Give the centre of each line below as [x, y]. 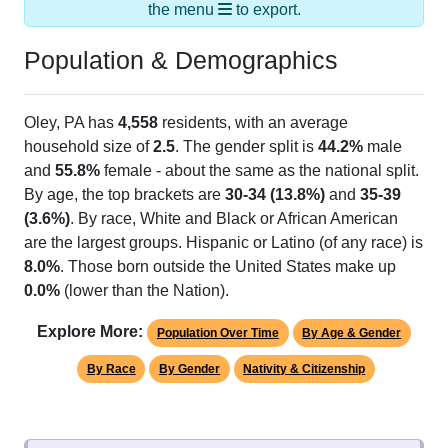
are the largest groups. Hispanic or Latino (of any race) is [223, 243]
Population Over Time [217, 333]
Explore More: [90, 332]
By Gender [189, 369]
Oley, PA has [71, 123]
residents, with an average [253, 123]
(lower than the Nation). [144, 291]
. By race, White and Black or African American [234, 219]
